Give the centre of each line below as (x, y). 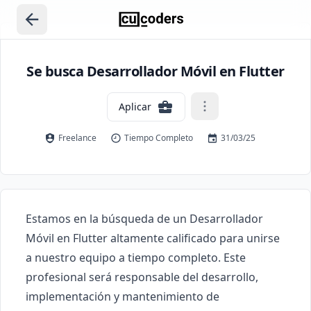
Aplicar (135, 107)
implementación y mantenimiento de (123, 296)
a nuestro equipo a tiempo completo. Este (136, 258)
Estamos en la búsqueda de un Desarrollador (144, 219)
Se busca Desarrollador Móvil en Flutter (155, 71)
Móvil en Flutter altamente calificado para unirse (153, 238)
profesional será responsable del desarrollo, (142, 277)
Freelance (77, 138)
